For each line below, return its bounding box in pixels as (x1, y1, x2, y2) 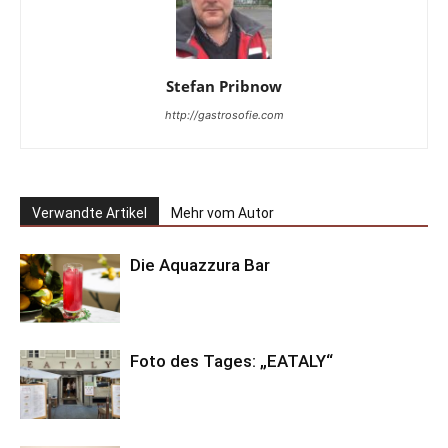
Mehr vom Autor (171, 205, 274, 222)
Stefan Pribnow (166, 76, 282, 97)
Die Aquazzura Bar (130, 255, 270, 276)
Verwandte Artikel (32, 205, 147, 222)
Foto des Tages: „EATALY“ (130, 351, 333, 372)
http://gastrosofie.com (164, 108, 284, 123)
